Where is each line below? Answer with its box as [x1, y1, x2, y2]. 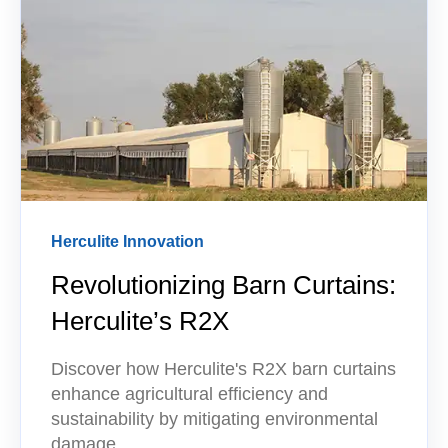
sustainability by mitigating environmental [51, 408, 378, 429]
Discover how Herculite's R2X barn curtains [51, 358, 396, 379]
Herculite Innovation [51, 233, 204, 251]
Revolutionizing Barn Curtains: [51, 269, 396, 300]
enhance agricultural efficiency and [51, 383, 328, 404]
